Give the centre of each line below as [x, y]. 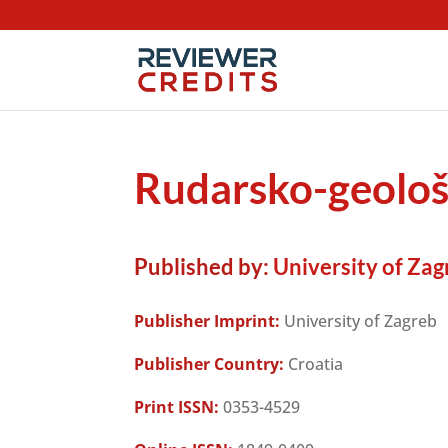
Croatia [314, 364]
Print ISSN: [177, 407]
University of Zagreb [359, 321]
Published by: [202, 266]
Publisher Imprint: [207, 321]
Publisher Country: [209, 364]
